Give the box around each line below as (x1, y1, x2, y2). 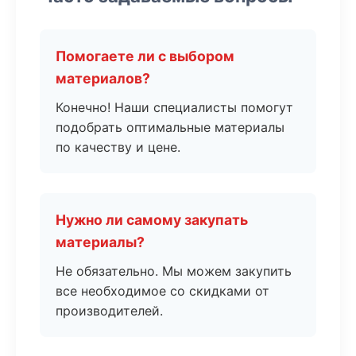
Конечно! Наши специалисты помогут (56, 99, 293, 115)
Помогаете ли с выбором (56, 48, 234, 64)
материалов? (56, 70, 150, 87)
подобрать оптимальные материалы (56, 119, 284, 135)
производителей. (56, 303, 163, 319)
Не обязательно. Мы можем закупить (56, 263, 292, 279)
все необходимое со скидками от (56, 283, 269, 299)
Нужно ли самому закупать (56, 211, 248, 228)
